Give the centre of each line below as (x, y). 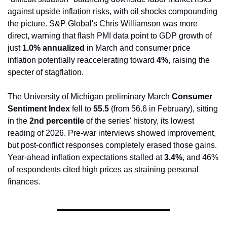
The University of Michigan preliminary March (90, 97)
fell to (82, 109)
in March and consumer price (138, 48)
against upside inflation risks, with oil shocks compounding (112, 12)
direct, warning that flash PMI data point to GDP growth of (110, 36)
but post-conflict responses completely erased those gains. (112, 145)
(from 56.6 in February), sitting (163, 109)
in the (18, 121)
